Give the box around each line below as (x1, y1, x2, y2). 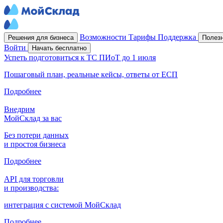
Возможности (80, 33, 128, 41)
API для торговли (4, 175, 64, 183)
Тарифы (128, 33, 158, 41)
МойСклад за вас (4, 114, 62, 122)
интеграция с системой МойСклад (4, 201, 121, 209)
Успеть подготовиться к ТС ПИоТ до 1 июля (4, 53, 156, 62)
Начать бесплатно (32, 44, 87, 52)
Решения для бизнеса (8, 34, 74, 41)
